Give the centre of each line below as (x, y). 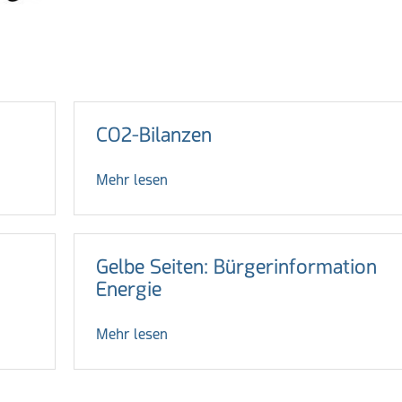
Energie (128, 289)
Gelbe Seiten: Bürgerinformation (236, 267)
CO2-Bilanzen (153, 135)
